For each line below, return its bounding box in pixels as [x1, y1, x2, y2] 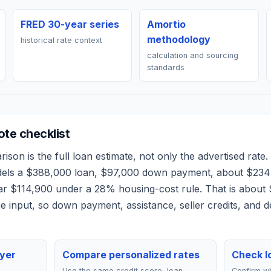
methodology [147, 33, 211, 45]
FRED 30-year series [20, 18, 119, 30]
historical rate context [20, 36, 102, 45]
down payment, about [139, 166, 246, 178]
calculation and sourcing [147, 51, 238, 60]
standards [147, 63, 184, 72]
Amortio [147, 18, 186, 30]
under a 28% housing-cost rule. [53, 183, 202, 195]
